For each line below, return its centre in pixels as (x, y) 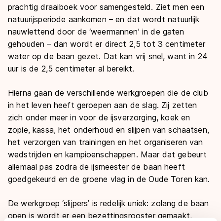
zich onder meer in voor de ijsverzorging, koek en (99, 117)
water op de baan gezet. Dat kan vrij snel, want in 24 (108, 56)
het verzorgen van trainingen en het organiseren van (106, 142)
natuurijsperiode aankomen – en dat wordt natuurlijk (104, 19)
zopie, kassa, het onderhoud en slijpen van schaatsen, (109, 129)
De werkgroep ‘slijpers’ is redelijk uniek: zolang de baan (109, 203)
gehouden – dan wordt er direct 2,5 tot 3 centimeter (107, 44)
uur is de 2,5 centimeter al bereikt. (71, 68)
